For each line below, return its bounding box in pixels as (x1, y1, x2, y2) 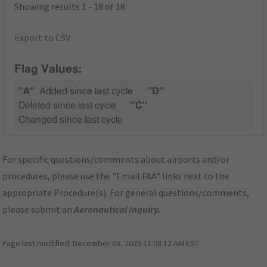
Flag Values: (14, 64, 82, 76)
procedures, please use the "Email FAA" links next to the (2, 170, 230, 182)
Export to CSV (14, 31, 71, 44)
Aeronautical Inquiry (74, 203, 159, 216)
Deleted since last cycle (18, 101, 117, 111)
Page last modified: (2, 238, 73, 249)
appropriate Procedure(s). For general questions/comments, (2, 187, 250, 199)
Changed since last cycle (18, 115, 123, 125)
